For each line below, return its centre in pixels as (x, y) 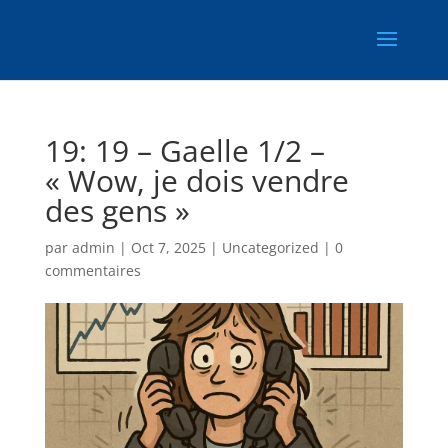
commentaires (92, 270)
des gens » (117, 210)
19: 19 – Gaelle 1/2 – (184, 150)
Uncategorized (270, 247)
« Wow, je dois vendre (196, 180)
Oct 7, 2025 (168, 247)
